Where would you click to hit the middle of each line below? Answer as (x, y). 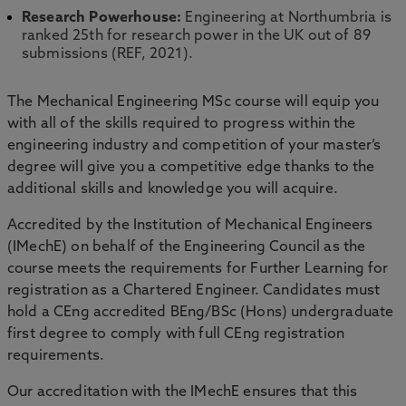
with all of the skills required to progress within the (182, 124)
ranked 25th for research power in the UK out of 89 (197, 36)
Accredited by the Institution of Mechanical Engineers (190, 226)
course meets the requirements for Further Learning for (198, 269)
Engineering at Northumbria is (289, 18)
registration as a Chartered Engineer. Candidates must (194, 291)
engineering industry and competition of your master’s (194, 146)
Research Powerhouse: (104, 18)
